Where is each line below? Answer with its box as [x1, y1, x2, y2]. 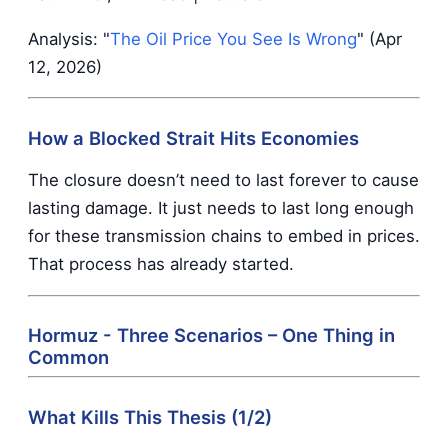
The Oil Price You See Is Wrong [110, 28, 357, 49]
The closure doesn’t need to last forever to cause [28, 169, 419, 190]
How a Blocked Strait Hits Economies [28, 126, 359, 149]
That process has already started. [28, 253, 294, 274]
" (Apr [357, 28, 402, 49]
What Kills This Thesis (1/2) [28, 405, 272, 428]
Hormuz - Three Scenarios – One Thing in [28, 324, 395, 347]
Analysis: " [28, 28, 110, 49]
